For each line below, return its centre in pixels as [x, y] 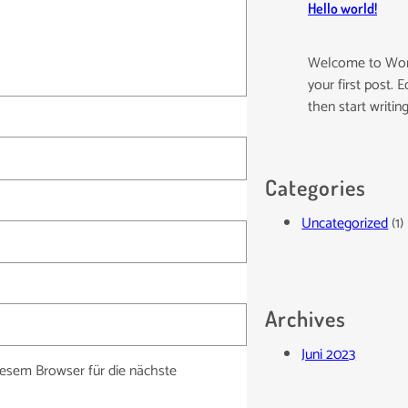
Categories [316, 187]
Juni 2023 [329, 354]
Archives [306, 318]
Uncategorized [345, 223]
